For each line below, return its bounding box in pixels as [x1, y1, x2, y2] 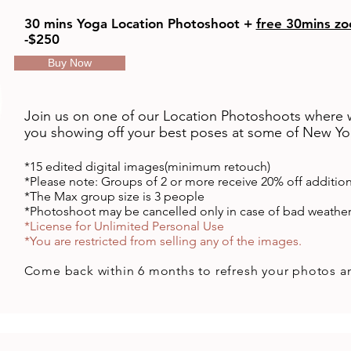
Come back [24, 263, 98, 278]
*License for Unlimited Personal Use [24, 219, 224, 233]
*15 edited [24, 159, 82, 174]
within [97, 263, 135, 278]
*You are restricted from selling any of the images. [24, 233, 302, 248]
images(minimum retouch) [120, 159, 270, 174]
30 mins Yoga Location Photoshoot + [24, 16, 256, 31]
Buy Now [48, 56, 92, 69]
